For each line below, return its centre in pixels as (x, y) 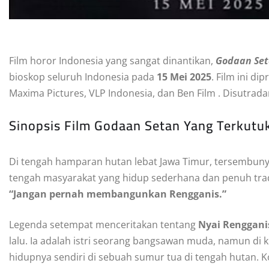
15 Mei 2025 (184, 77)
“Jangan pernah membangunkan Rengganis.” (118, 194)
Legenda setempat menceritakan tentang (104, 224)
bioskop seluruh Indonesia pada (83, 77)
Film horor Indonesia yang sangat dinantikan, (112, 60)
